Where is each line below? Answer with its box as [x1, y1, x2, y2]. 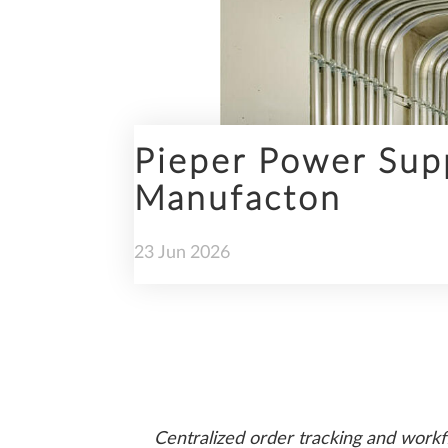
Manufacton [134, 183, 342, 218]
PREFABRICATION [138, 212, 298, 228]
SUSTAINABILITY [138, 324, 290, 340]
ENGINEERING [138, 101, 266, 117]
